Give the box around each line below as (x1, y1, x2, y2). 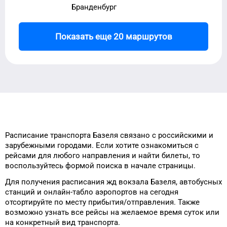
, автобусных (176, 177, 222, 186)
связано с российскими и (118, 131, 213, 140)
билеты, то (162, 151, 200, 160)
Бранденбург (71, 2, 117, 12)
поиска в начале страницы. (94, 161, 196, 170)
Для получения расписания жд (5, 177, 119, 186)
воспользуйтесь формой (5, 161, 94, 170)
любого (53, 151, 80, 160)
